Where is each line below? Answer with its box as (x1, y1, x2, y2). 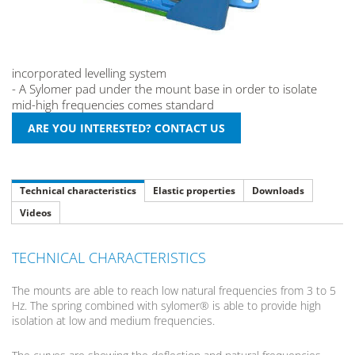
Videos (20, 205, 52, 219)
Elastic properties (153, 183, 235, 197)
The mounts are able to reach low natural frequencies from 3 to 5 (12, 282, 336, 298)
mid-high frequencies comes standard (12, 96, 214, 113)
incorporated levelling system (12, 64, 166, 81)
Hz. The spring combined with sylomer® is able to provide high (12, 297, 321, 313)
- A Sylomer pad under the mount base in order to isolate (12, 80, 317, 97)
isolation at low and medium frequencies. (12, 312, 215, 328)
